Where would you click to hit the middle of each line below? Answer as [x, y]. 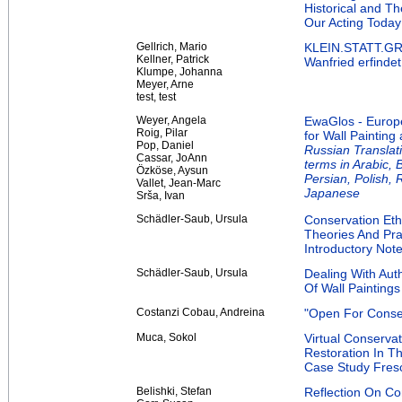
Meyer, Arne [165, 84]
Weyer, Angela [171, 120]
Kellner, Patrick [173, 59]
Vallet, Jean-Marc [179, 183]
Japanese [332, 192]
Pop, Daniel [165, 145]
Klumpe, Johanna [179, 71]
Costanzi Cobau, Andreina [201, 312]
